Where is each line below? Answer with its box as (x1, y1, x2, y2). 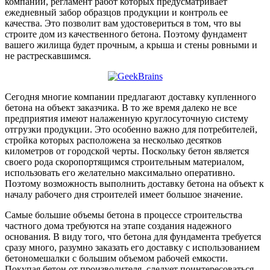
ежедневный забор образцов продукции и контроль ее (5, 7, 228, 18)
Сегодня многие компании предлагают (5, 92, 168, 102)
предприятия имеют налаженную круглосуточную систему (5, 113, 248, 124)
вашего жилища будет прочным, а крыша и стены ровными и (5, 40, 257, 51)
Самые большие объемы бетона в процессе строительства (5, 210, 242, 221)
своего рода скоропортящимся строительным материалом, (5, 157, 244, 168)
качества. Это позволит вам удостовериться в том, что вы (5, 18, 241, 29)
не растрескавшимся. (5, 51, 91, 61)
